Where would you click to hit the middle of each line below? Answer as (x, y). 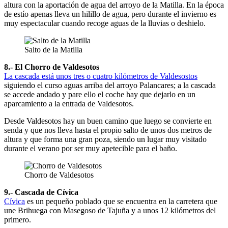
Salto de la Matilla (53, 49)
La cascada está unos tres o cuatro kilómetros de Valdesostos (101, 76)
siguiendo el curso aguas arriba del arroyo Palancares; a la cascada (110, 85)
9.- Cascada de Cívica (41, 192)
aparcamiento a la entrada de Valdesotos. (69, 103)
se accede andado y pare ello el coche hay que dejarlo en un (100, 94)
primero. (18, 219)
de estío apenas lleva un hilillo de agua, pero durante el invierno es (110, 14)
